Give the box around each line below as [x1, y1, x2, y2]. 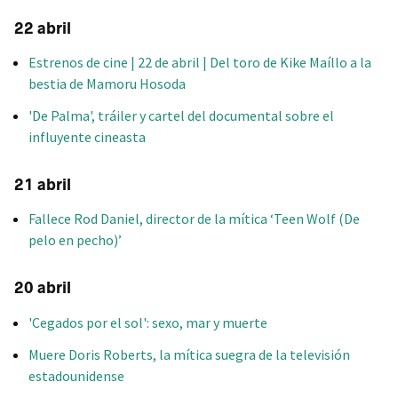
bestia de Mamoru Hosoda [28, 75, 186, 93]
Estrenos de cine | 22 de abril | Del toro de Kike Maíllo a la [28, 53, 371, 72]
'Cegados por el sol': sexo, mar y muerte [28, 313, 267, 331]
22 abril [14, 18, 71, 38]
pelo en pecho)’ [28, 231, 122, 250]
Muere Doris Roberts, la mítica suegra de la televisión [28, 345, 350, 363]
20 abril [14, 278, 71, 298]
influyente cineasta [28, 128, 146, 147]
